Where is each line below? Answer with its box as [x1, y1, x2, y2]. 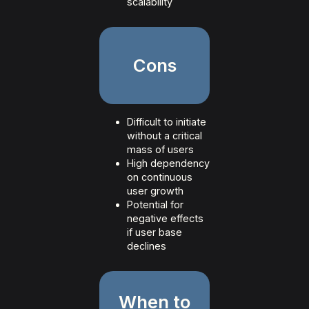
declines [127, 240, 166, 252]
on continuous [127, 171, 192, 183]
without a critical [127, 130, 202, 142]
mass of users [127, 143, 194, 156]
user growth [127, 185, 183, 197]
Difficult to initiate [127, 116, 206, 128]
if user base [127, 226, 182, 239]
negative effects [127, 212, 203, 225]
